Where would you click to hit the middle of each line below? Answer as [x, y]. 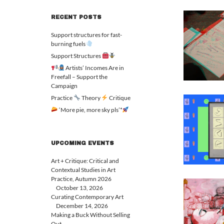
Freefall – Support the [79, 77]
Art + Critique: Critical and [85, 161]
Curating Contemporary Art [87, 197]
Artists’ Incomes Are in [94, 68]
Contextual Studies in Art [83, 170]
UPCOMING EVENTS [82, 143]
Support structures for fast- [86, 35]
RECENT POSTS [76, 17]
